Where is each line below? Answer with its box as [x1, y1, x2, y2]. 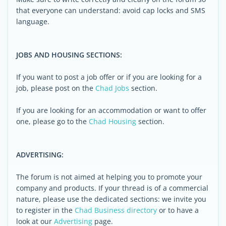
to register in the [16, 205, 75, 215]
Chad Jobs [95, 83, 129, 93]
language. [16, 17, 49, 26]
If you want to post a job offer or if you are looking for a [16, 72, 202, 82]
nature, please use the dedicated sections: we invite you [16, 194, 206, 204]
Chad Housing [89, 117, 136, 126]
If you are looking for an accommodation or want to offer [16, 105, 206, 115]
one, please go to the [16, 117, 89, 126]
